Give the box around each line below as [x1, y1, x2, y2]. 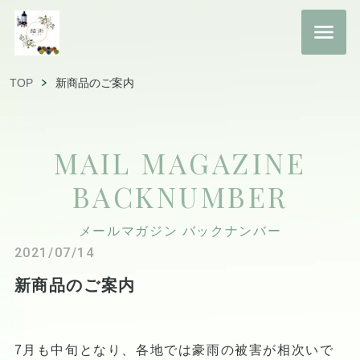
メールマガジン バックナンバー [78, 223, 282, 238]
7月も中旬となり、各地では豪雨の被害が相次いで [14, 342, 334, 357]
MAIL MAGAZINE [53, 143, 307, 182]
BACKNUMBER [72, 177, 288, 215]
